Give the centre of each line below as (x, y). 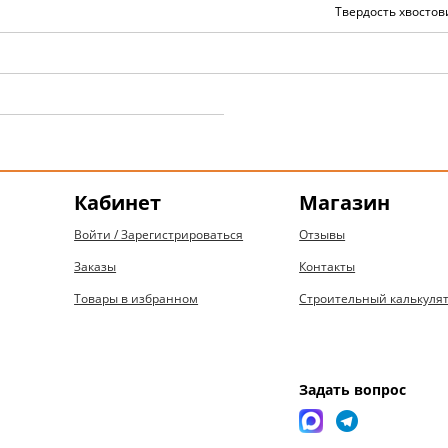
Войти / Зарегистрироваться (159, 234)
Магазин (345, 202)
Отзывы (322, 234)
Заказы (95, 266)
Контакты (327, 266)
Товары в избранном (136, 298)
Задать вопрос (353, 389)
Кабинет (118, 202)
